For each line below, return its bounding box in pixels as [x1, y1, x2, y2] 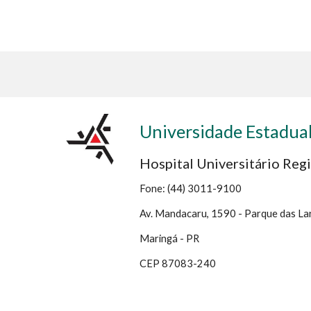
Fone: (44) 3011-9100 [140, 183, 242, 194]
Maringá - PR [140, 233, 200, 244]
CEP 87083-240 [140, 258, 217, 269]
